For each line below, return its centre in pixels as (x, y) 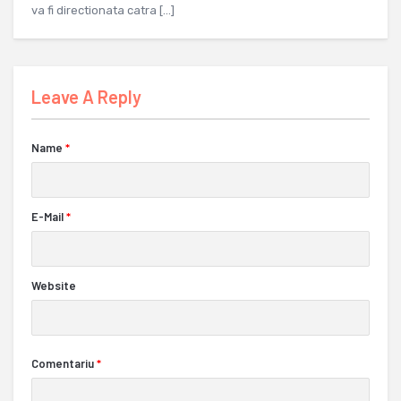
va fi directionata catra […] (103, 11)
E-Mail (47, 217)
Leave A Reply (86, 97)
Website (54, 286)
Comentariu (63, 364)
